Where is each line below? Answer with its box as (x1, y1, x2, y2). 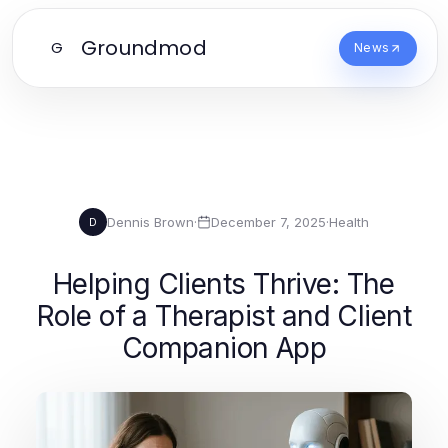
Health (329, 213, 369, 230)
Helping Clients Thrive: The (53, 267, 395, 301)
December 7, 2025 (211, 213, 326, 230)
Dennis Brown (107, 213, 194, 230)
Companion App (121, 331, 327, 365)
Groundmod (81, 34, 207, 62)
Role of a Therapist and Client (36, 299, 412, 333)
